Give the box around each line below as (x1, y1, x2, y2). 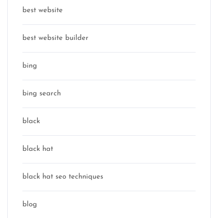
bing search (22, 90, 61, 97)
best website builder (22, 35, 89, 42)
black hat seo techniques (22, 173, 103, 181)
